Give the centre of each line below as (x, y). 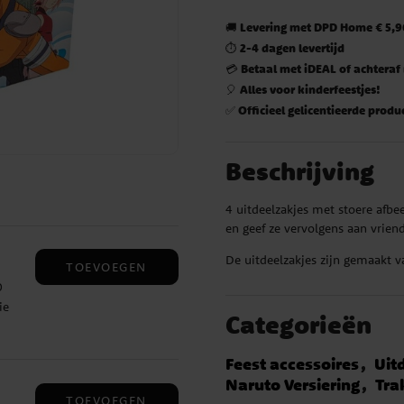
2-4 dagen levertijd (293, 47)
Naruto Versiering (293, 385)
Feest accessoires (293, 364)
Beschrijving (300, 171)
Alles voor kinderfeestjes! (311, 89)
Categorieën (299, 324)
